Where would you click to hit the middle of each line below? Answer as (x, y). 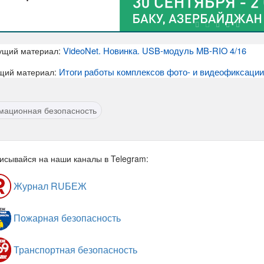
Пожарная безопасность (66, 218)
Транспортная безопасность (74, 250)
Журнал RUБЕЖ (49, 186)
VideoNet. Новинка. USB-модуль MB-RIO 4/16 (155, 51)
